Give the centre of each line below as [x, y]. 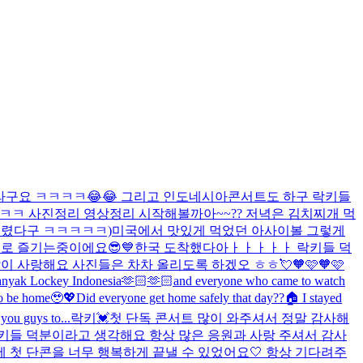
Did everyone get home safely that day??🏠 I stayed [209, 297]
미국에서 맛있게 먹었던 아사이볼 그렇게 [228, 230]
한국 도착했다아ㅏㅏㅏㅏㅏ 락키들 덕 [243, 247]
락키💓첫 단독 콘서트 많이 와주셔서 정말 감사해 [210, 318]
